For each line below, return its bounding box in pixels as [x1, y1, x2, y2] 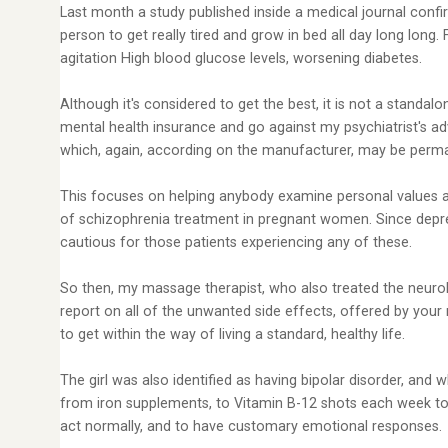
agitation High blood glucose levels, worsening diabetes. [60, 50, 422, 67]
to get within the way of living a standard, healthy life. [60, 326, 405, 343]
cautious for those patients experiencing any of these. [60, 234, 412, 251]
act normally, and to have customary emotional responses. [60, 418, 442, 435]
